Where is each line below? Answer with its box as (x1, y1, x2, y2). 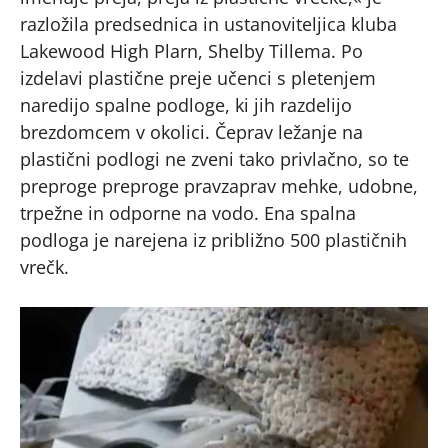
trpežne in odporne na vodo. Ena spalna (20, 200, 356, 225)
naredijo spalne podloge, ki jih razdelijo (20, 92, 352, 117)
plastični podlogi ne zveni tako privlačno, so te (20, 146, 409, 171)
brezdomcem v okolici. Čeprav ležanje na (20, 119, 363, 144)
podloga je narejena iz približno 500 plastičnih (20, 227, 407, 252)
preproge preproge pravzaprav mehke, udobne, (20, 173, 418, 198)
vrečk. (20, 254, 69, 279)
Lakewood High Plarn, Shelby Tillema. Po (20, 38, 363, 63)
